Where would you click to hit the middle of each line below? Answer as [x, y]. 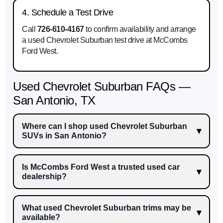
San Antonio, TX [54, 101]
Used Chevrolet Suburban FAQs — [102, 87]
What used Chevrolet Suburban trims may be [107, 208]
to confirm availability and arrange [140, 29]
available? [41, 218]
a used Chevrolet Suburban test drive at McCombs [105, 40]
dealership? [44, 177]
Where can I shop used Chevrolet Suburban [105, 126]
